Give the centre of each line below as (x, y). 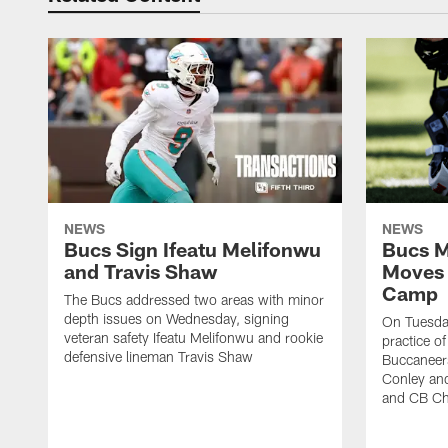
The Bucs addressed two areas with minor (194, 300)
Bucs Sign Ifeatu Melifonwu (192, 249)
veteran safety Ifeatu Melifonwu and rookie (193, 338)
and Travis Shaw (140, 271)
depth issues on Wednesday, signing (176, 319)
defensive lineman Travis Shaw (158, 357)
